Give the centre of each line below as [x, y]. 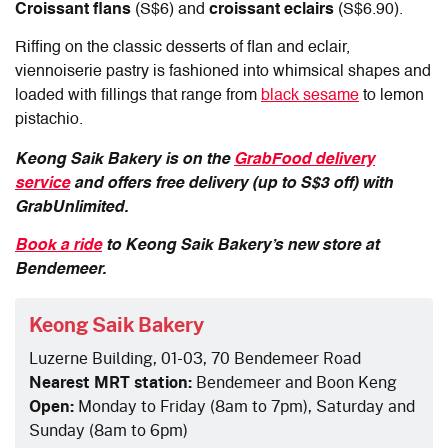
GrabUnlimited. [71, 208]
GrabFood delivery [304, 160]
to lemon [391, 96]
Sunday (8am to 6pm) [108, 430]
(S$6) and [172, 10]
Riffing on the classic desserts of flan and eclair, [182, 48]
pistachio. [49, 120]
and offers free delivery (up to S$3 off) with [231, 184]
